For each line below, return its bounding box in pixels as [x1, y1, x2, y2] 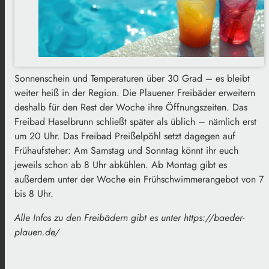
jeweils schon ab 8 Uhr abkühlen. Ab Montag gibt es [14, 157, 227, 172]
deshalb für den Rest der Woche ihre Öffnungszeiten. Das [14, 100, 247, 114]
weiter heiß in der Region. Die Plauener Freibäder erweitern [14, 85, 255, 100]
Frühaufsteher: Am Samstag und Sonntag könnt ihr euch [14, 143, 238, 157]
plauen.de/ [14, 225, 59, 239]
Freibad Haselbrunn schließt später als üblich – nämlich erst [14, 114, 256, 128]
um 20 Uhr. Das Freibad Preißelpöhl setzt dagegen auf [14, 128, 235, 143]
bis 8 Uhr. [14, 186, 53, 201]
